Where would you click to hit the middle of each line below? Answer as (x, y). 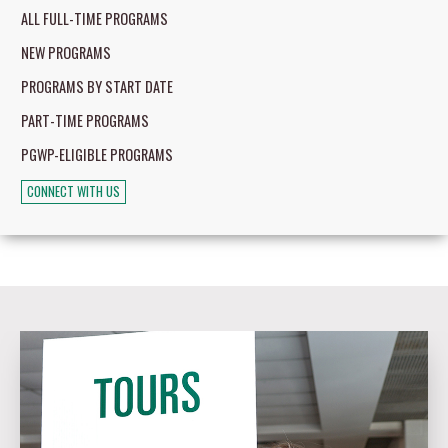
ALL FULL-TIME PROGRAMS (94, 18)
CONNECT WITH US (73, 191)
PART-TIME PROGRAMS (85, 120)
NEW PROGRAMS (66, 52)
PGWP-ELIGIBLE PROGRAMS (97, 154)
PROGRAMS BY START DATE (97, 86)
